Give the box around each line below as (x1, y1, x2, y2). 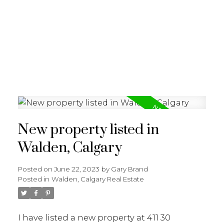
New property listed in (17, 121, 159, 139)
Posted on (17, 165, 54, 173)
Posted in (17, 175, 49, 183)
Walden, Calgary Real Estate (51, 175, 144, 183)
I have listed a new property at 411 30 (17, 212, 170, 223)
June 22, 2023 (53, 165, 99, 173)
